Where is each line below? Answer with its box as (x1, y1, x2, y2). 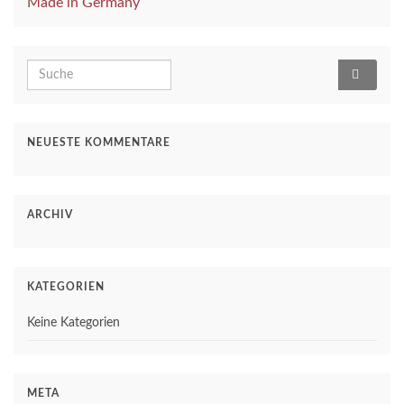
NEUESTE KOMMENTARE (27, 137, 170, 149)
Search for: (26, 62, 96, 78)
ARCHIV (27, 209, 73, 221)
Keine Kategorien (27, 317, 120, 330)
